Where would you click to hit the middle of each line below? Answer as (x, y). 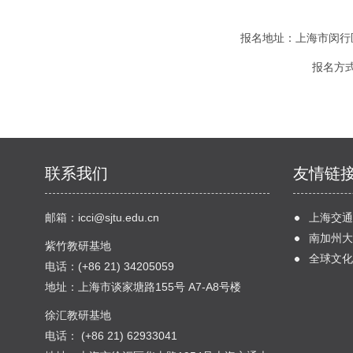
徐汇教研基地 (78, 315)
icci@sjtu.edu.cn (119, 217)
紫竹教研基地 (78, 246)
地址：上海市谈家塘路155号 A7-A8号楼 (143, 287)
